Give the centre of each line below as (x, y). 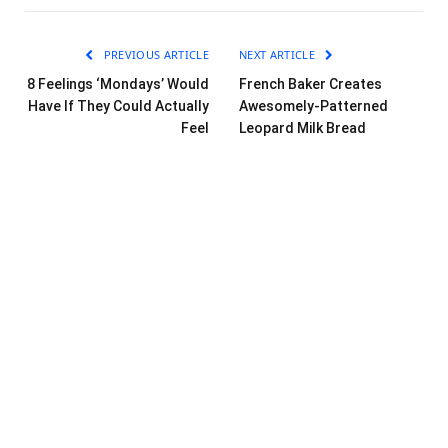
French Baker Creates (310, 83)
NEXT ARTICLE (279, 54)
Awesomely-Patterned (313, 105)
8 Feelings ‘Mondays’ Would (118, 83)
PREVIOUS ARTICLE (154, 54)
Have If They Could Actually (118, 105)
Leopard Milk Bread (302, 127)
